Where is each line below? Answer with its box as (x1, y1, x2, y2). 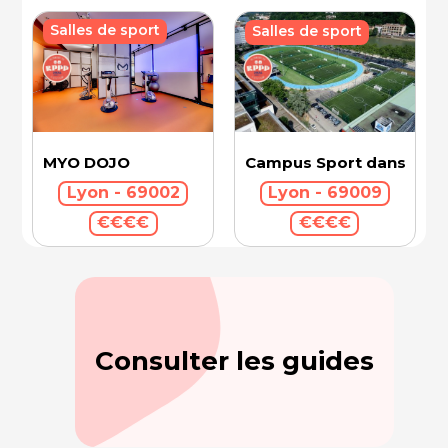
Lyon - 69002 (66, 183, 180, 203)
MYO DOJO (43, 152, 131, 172)
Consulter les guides (94, 344, 374, 377)
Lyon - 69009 (268, 183, 383, 203)
